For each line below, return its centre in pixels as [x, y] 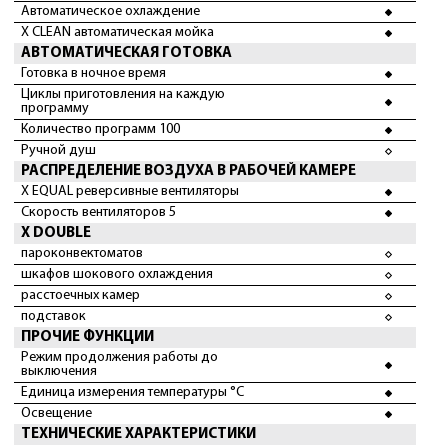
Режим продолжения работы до [119, 357]
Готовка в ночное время [93, 73]
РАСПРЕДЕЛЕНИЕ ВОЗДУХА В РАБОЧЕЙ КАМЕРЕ [188, 171]
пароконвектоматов [82, 253]
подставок [53, 316]
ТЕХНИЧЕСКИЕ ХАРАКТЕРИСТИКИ [138, 434]
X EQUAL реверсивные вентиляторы [130, 191]
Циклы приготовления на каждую [123, 94]
